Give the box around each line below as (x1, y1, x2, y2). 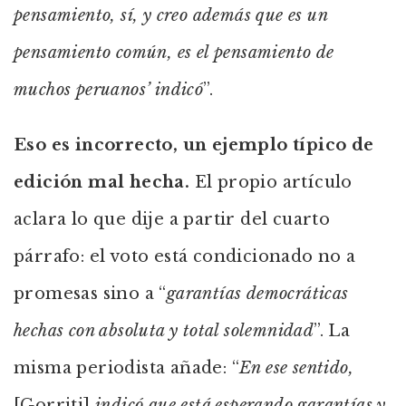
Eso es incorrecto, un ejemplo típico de (14, 135, 374, 155)
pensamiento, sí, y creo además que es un (14, 5, 327, 25)
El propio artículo (189, 172, 353, 192)
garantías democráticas (166, 284, 349, 304)
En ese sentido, (239, 358, 353, 378)
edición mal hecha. (14, 172, 190, 192)
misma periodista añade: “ (14, 358, 239, 378)
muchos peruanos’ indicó (14, 80, 204, 100)
